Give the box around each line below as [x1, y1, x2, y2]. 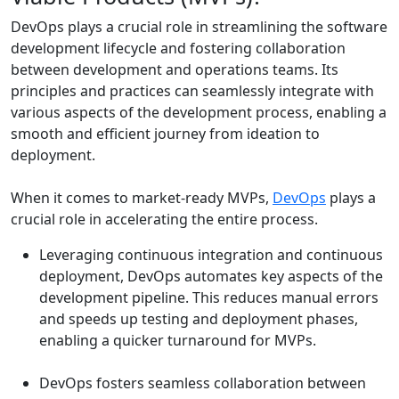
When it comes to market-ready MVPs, [11, 188, 273, 208]
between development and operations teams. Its [11, 60, 338, 80]
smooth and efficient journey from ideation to [11, 124, 320, 144]
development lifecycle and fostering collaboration [11, 38, 346, 59]
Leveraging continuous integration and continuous [39, 245, 383, 265]
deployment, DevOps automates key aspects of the [39, 266, 383, 287]
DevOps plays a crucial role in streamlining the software [11, 17, 387, 37]
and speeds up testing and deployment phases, [39, 309, 358, 330]
